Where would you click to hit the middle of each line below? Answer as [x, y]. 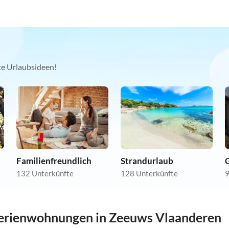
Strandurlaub [147, 161]
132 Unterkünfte [45, 174]
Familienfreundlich [54, 161]
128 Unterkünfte [149, 174]
